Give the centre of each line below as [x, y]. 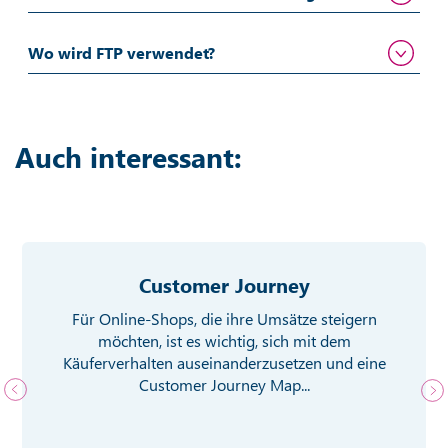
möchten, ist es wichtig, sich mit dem [224, 340]
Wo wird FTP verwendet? [121, 52]
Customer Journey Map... [224, 384]
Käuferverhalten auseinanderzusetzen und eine [224, 362]
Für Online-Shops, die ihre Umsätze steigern [224, 318]
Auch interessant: [128, 156]
